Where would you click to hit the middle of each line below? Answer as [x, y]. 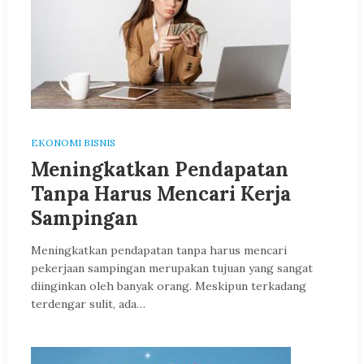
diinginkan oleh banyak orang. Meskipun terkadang [169, 286]
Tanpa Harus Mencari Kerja [161, 194]
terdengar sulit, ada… [88, 304]
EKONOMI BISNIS [73, 143]
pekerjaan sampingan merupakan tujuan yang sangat [172, 268]
